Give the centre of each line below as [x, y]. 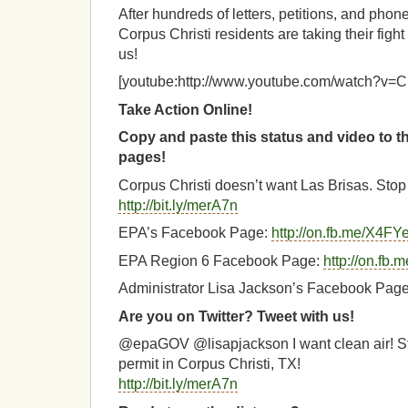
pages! [142, 158]
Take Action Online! [185, 109]
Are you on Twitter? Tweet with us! [236, 316]
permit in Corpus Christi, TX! [209, 364]
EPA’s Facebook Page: [195, 233]
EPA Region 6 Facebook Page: [221, 260]
